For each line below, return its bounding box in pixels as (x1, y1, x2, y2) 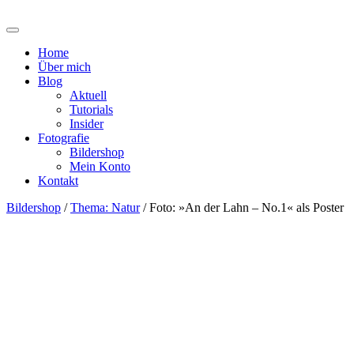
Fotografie (38, 131, 89, 145)
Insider (70, 117, 104, 130)
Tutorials (70, 103, 113, 116)
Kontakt (38, 174, 78, 187)
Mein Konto (70, 160, 130, 173)
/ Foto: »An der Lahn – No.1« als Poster (140, 201, 344, 214)
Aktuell (70, 88, 107, 102)
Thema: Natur (70, 201, 140, 214)
